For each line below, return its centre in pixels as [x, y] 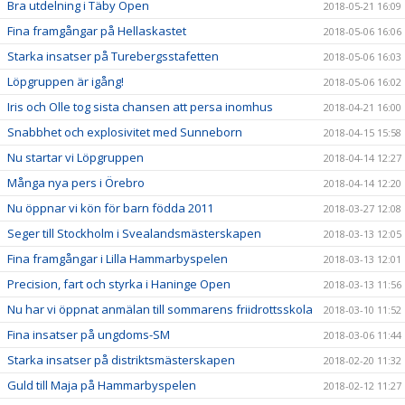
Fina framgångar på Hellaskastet [97, 31]
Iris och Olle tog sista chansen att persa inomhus [140, 107]
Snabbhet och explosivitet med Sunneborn [125, 132]
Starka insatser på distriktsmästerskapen [121, 360]
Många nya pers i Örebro [76, 183]
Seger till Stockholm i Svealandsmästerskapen [134, 234]
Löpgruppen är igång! [66, 82]
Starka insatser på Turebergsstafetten [113, 57]
